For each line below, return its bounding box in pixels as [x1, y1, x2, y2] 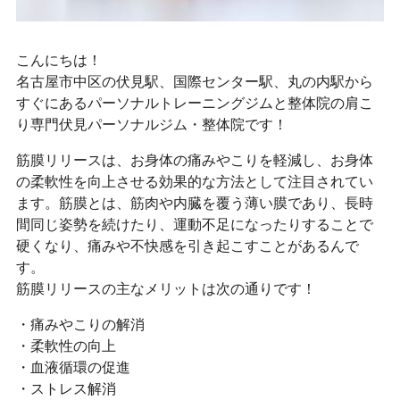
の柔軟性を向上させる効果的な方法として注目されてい [15, 173, 373, 189]
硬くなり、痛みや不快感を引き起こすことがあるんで [15, 237, 359, 254]
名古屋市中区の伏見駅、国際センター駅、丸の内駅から [15, 73, 373, 89]
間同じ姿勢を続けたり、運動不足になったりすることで [15, 216, 373, 232]
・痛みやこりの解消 [15, 316, 145, 332]
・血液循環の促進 [15, 359, 130, 375]
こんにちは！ [15, 52, 102, 68]
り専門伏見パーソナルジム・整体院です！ [15, 116, 287, 132]
